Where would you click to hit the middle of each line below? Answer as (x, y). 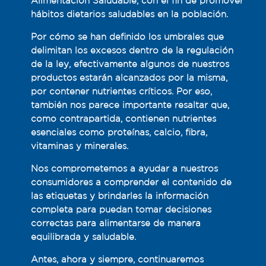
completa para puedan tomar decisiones (121, 210)
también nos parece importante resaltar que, (130, 105)
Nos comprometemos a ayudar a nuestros (124, 169)
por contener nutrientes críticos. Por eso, (121, 91)
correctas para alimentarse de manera (115, 223)
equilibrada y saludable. (85, 237)
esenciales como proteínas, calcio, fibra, (119, 132)
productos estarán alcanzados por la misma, (129, 78)
